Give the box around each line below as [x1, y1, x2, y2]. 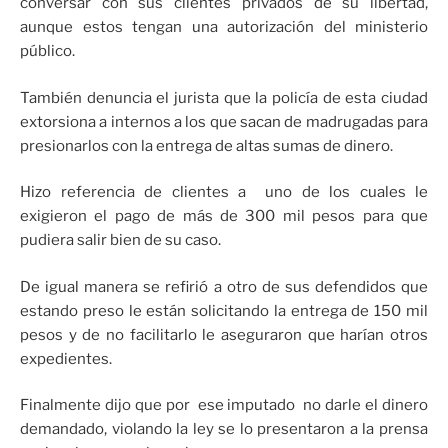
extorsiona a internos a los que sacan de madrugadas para [20, 112, 428, 131]
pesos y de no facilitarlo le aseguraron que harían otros [20, 325, 428, 344]
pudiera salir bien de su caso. [20, 231, 221, 250]
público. [20, 42, 75, 61]
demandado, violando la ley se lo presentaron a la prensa [20, 420, 428, 439]
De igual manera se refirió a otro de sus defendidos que [20, 277, 428, 296]
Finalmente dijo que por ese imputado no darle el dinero [20, 396, 428, 415]
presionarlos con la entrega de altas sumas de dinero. [20, 136, 393, 155]
